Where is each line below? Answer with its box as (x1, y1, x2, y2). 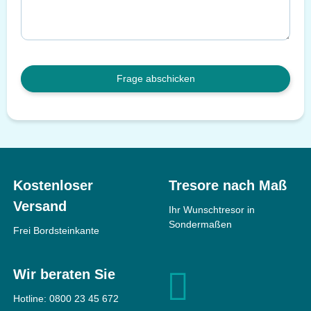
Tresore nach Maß (169, 177, 287, 193)
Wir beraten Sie (13, 266, 115, 282)
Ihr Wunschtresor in (169, 203, 255, 215)
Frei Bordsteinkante (13, 224, 99, 236)
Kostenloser (13, 177, 93, 193)
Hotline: (13, 292, 49, 304)
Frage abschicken (116, 72, 195, 84)
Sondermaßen (169, 218, 232, 230)
